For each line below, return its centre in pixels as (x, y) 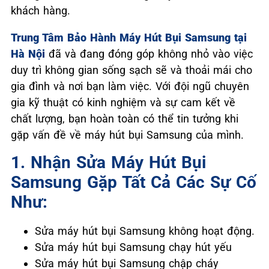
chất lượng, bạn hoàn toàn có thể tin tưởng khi (125, 119)
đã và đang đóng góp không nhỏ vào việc (149, 54)
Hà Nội (28, 54)
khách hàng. (41, 11)
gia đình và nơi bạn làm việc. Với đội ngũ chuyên (130, 86)
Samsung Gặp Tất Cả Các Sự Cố (134, 182)
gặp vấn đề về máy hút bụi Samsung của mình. (127, 135)
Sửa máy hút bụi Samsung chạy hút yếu (133, 247)
